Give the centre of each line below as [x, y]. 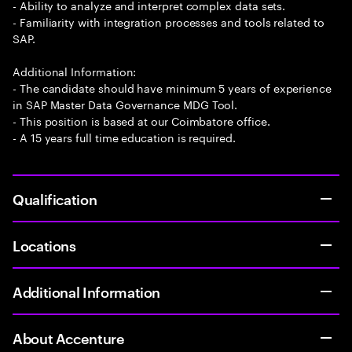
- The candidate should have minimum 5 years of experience [172, 87]
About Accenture [69, 337]
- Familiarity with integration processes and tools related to [169, 21]
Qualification [55, 198]
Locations [44, 245]
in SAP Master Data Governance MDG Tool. [125, 104]
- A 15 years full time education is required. [124, 137]
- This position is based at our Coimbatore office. [141, 120]
